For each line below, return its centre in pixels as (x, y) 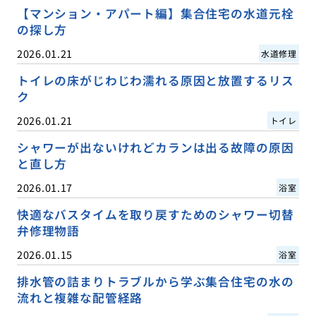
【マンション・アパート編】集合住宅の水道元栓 (155, 13)
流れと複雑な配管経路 (80, 298)
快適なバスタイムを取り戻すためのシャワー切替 (155, 214)
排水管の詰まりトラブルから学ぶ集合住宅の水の (155, 282)
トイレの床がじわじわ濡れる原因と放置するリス (155, 80)
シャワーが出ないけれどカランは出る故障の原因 (155, 147)
